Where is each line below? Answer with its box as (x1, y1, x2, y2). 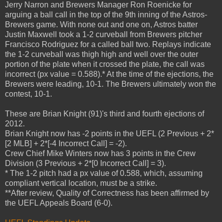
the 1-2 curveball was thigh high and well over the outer (5, 50, 198, 58)
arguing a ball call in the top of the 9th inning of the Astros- (5, 10, 207, 19)
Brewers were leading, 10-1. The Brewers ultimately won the (5, 79, 216, 88)
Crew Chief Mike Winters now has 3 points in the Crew (5, 149, 196, 158)
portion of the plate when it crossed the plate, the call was (5, 59, 205, 68)
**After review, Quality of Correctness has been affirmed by (5, 188, 209, 197)
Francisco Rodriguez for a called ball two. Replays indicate (5, 40, 211, 49)
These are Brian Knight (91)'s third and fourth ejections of (5, 109, 204, 118)
